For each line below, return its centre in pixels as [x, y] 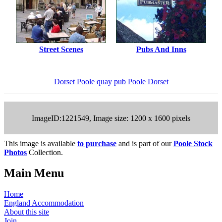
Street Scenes [61, 49]
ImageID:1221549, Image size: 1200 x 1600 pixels [111, 118]
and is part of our [145, 143]
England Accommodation [44, 203]
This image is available [41, 143]
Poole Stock [193, 143]
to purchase [97, 143]
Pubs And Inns [161, 49]
